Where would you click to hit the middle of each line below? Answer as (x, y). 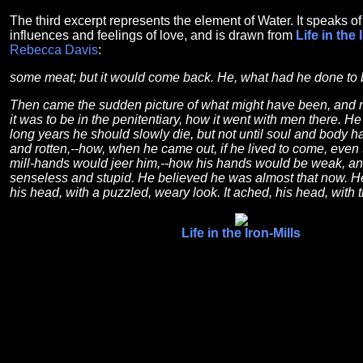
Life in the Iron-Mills (241, 233)
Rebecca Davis (54, 50)
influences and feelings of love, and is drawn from (153, 35)
